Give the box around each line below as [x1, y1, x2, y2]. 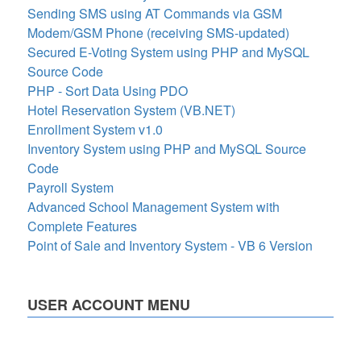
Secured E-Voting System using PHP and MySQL [27, 43, 309, 62]
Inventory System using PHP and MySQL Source [27, 139, 306, 159]
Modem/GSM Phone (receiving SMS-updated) [27, 23, 289, 43]
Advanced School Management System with [27, 197, 280, 217]
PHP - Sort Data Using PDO [27, 81, 188, 101]
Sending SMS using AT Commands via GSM [27, 4, 282, 23]
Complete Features [27, 217, 137, 236]
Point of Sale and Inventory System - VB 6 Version [27, 236, 313, 255]
